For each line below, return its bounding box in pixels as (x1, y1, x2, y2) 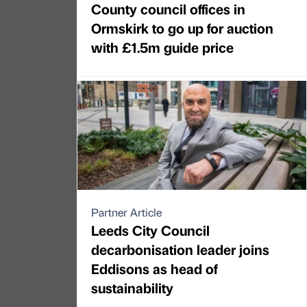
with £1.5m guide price (91, 38, 234, 57)
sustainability (91, 278, 173, 297)
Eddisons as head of (91, 259, 217, 278)
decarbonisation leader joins (91, 240, 269, 259)
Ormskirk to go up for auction (91, 19, 273, 38)
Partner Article (91, 205, 162, 220)
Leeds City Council (91, 221, 210, 240)
